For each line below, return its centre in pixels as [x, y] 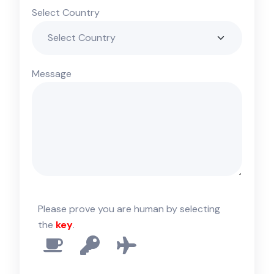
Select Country [66, 12]
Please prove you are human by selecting [129, 209]
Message [52, 73]
